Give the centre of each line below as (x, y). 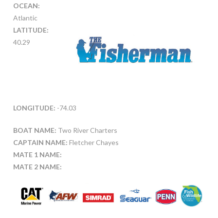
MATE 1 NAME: (37, 155)
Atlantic (25, 18)
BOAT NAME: (35, 130)
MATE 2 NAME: (37, 167)
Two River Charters (87, 130)
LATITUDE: (31, 30)
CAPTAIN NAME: (40, 143)
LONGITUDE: (34, 108)
